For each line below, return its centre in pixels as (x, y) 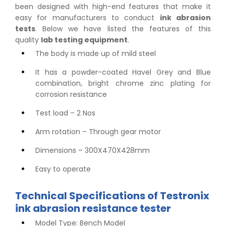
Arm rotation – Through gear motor (98, 132)
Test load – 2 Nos (65, 113)
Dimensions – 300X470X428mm (93, 151)
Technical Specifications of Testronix (112, 196)
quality (28, 40)
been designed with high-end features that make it (113, 7)
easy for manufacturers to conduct (88, 18)
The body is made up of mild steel (96, 54)
